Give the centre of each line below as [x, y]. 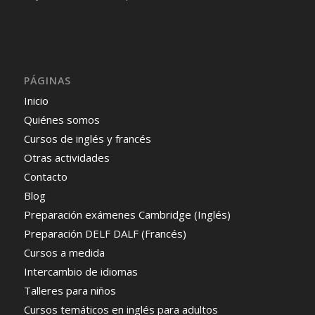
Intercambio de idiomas [81, 272]
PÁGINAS [47, 81]
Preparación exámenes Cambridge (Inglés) [127, 215]
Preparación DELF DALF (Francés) [105, 234]
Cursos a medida [64, 253]
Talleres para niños [70, 291]
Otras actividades [66, 158]
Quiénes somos [62, 120]
